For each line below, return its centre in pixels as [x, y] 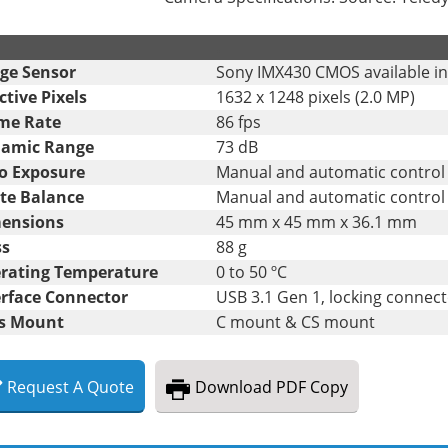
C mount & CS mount [295, 322]
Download [233, 387]
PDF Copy [312, 387]
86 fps [238, 122]
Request [38, 387]
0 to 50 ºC [251, 272]
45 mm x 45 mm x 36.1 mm [316, 222]
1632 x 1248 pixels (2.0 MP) [315, 97]
